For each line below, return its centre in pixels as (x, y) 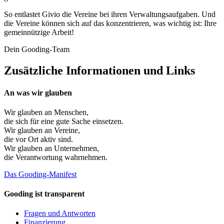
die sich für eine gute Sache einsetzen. (64, 121)
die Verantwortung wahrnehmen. (56, 157)
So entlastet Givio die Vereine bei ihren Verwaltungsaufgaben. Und (110, 14)
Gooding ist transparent (44, 194)
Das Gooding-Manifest (40, 174)
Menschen (70, 112)
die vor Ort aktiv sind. (38, 139)
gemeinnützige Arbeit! (39, 32)
